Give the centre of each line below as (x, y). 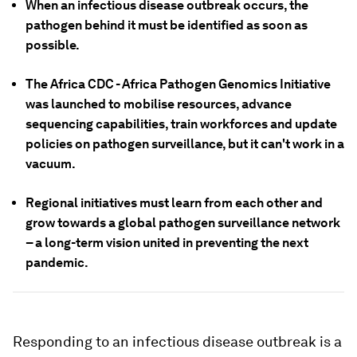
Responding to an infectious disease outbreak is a (177, 341)
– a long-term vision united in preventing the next (167, 243)
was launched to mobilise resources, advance (159, 104)
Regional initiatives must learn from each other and (174, 203)
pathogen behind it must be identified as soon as (167, 25)
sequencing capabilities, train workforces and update (181, 124)
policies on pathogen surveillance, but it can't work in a (185, 144)
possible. (53, 45)
